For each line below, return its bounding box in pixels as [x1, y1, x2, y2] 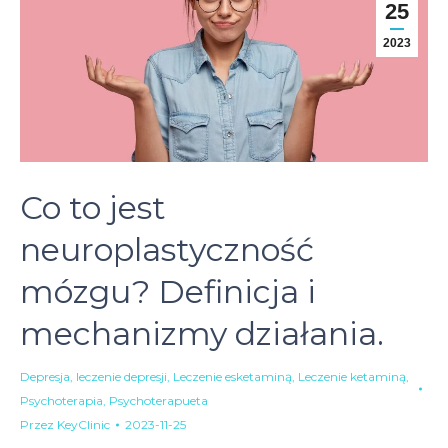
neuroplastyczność [20, 230, 314, 270]
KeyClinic [57, 417, 110, 433]
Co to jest [20, 188, 166, 228]
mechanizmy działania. [20, 314, 384, 354]
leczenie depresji [76, 369, 167, 385]
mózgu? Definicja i [20, 272, 316, 312]
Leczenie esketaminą [173, 369, 292, 385]
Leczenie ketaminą [298, 369, 406, 385]
